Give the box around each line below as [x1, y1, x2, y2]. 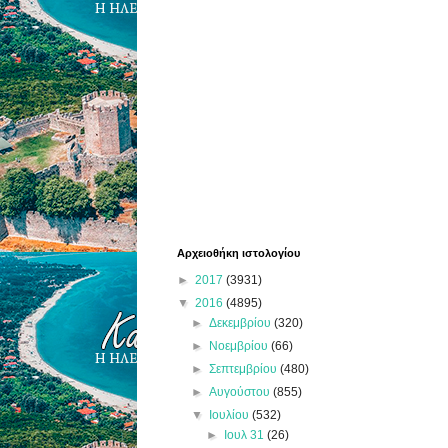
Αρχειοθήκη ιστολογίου [177, 246, 300, 259]
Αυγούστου [209, 384, 274, 399]
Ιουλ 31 [223, 427, 267, 442]
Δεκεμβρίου [209, 315, 275, 330]
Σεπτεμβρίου [209, 361, 281, 376]
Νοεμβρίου [209, 338, 272, 353]
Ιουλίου [209, 407, 253, 422]
